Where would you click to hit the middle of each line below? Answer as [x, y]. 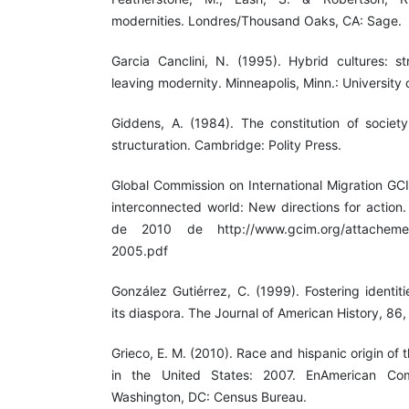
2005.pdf [140, 250]
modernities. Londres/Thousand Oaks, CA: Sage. [257, 20]
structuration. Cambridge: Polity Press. [226, 144]
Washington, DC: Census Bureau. [209, 396]
